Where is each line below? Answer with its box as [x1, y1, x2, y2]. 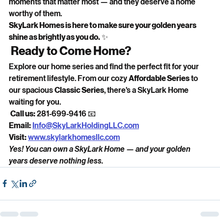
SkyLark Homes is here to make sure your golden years [9, 20, 197, 30]
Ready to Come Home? [11, 44, 131, 58]
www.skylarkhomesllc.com [28, 132, 120, 142]
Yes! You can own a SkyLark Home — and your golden [9, 144, 192, 154]
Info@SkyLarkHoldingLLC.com [32, 120, 139, 130]
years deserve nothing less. [9, 156, 103, 165]
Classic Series [55, 85, 104, 95]
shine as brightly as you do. [9, 32, 100, 42]
